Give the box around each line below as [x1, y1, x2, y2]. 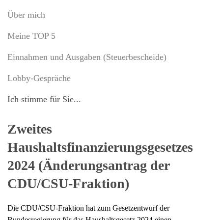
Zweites [7, 121, 52, 137]
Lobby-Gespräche [7, 73, 71, 83]
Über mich [7, 10, 45, 20]
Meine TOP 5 [7, 31, 55, 41]
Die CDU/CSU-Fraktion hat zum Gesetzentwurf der [7, 204, 169, 213]
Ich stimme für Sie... [7, 94, 81, 105]
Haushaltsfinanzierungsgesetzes [7, 139, 193, 155]
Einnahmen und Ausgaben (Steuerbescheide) [7, 52, 166, 62]
